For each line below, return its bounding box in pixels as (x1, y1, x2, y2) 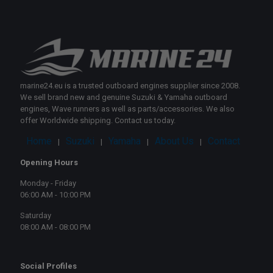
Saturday (20, 211, 51, 221)
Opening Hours (20, 158, 78, 168)
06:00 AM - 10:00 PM (20, 190, 91, 200)
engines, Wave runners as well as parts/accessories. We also (20, 104, 235, 114)
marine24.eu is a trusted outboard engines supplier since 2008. (20, 81, 240, 91)
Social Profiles (20, 261, 77, 271)
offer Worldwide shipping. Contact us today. (20, 116, 175, 126)
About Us (155, 135, 194, 147)
